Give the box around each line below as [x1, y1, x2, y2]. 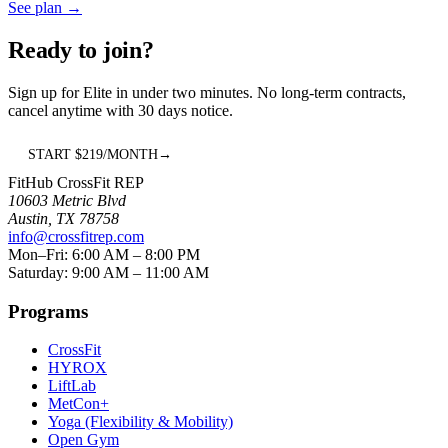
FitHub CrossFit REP [8, 174, 144, 191]
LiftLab [48, 377, 96, 395]
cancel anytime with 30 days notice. [8, 102, 233, 119]
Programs [8, 300, 88, 322]
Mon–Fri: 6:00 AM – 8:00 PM [8, 246, 200, 263]
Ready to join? [8, 37, 154, 64]
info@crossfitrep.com [8, 228, 144, 245]
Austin [8, 210, 48, 227]
